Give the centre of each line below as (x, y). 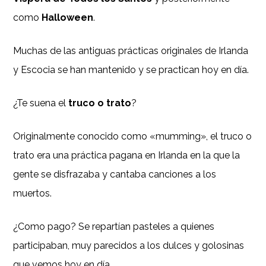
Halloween (68, 17)
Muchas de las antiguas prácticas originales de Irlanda (131, 50)
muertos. (33, 193)
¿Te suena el (41, 103)
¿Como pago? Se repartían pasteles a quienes (114, 226)
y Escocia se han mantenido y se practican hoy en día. (131, 69)
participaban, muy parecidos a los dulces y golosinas (129, 245)
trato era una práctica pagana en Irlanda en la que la (127, 155)
